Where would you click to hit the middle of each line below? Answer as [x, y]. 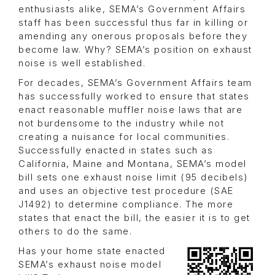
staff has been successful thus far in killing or [133, 22]
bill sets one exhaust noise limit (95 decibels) [134, 177]
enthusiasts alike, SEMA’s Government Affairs [132, 9]
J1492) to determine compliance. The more [126, 204]
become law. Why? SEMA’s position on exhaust [135, 49]
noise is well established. [82, 63]
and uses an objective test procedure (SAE [126, 191]
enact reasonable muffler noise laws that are [130, 110]
